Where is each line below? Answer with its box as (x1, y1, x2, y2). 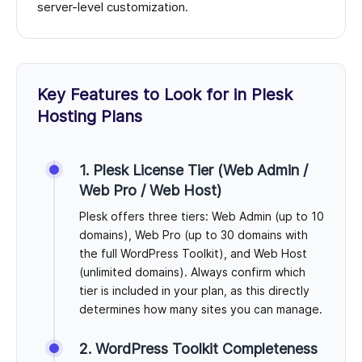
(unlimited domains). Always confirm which (79, 265, 305, 280)
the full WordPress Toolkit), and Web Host (79, 246, 307, 261)
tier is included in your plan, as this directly (79, 284, 309, 298)
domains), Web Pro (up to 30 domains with (79, 228, 308, 242)
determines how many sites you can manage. (79, 302, 322, 317)
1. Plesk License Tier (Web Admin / (79, 162, 308, 179)
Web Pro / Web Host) (79, 182, 221, 200)
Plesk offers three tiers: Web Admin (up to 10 (79, 209, 324, 224)
